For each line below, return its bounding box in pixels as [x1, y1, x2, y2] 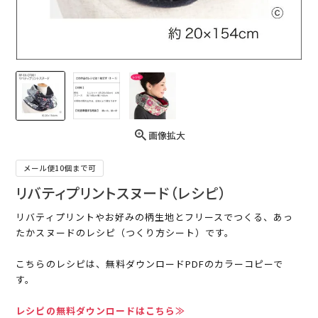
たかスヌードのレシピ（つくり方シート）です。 [16, 226, 235, 240]
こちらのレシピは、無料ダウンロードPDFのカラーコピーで [16, 257, 284, 271]
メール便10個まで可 [23, 163, 97, 174]
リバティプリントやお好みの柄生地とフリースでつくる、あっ [16, 210, 294, 224]
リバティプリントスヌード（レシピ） [16, 182, 228, 204]
